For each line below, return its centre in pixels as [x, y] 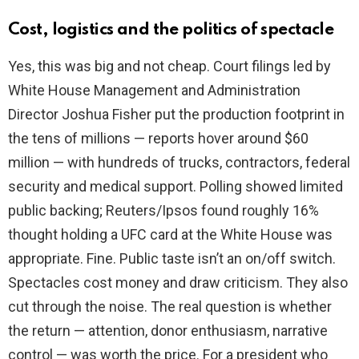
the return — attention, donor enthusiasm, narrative [168, 331]
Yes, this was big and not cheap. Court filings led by [169, 67]
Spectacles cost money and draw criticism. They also [178, 283]
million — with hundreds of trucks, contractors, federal [179, 163]
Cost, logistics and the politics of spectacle [171, 30]
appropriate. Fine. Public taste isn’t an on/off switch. [172, 259]
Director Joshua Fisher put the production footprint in [176, 115]
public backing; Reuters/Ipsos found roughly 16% [163, 211]
